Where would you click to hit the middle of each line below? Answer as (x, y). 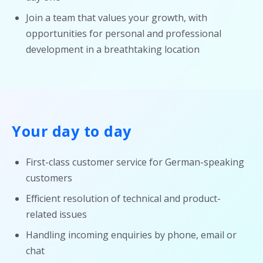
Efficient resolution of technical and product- (123, 198)
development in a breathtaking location (113, 49)
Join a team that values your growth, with (117, 18)
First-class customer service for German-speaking (135, 162)
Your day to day (72, 131)
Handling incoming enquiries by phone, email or (131, 235)
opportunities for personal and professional (124, 33)
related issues (56, 214)
